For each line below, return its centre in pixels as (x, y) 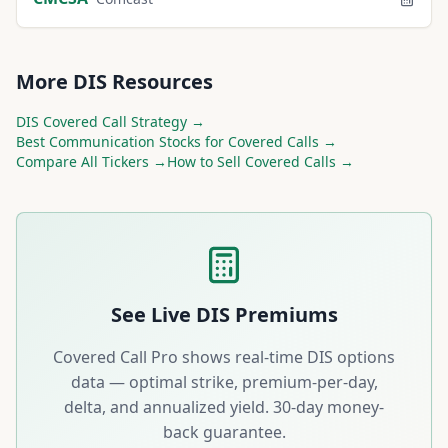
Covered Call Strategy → (122, 121)
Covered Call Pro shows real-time (180, 357)
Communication (102, 141)
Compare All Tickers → (91, 161)
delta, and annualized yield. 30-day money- (224, 407)
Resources (160, 81)
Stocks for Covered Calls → (246, 141)
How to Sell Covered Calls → (260, 161)
